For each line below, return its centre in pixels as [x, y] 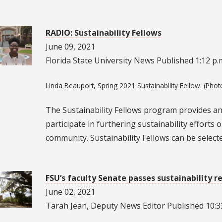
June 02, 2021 [70, 192]
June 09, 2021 [70, 47]
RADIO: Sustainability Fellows [103, 33]
